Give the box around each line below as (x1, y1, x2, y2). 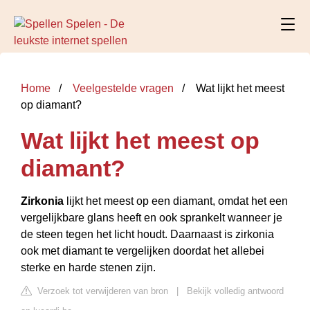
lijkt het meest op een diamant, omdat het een (64, 195, 288, 207)
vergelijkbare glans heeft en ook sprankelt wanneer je (21, 212, 282, 224)
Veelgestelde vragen (73, 82, 174, 94)
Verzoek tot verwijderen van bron (35, 286, 168, 296)
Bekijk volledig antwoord (187, 286, 284, 296)
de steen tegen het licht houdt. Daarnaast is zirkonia (21, 228, 274, 240)
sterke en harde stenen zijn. (21, 262, 156, 273)
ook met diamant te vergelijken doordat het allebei (21, 245, 264, 257)
